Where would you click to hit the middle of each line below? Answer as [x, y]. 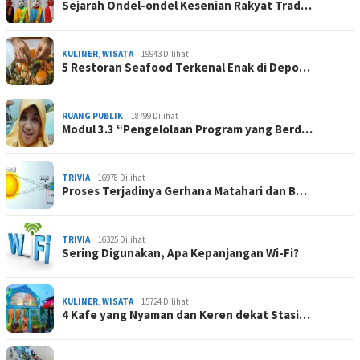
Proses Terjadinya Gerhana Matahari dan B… [184, 191]
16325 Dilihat [122, 240]
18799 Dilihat [155, 116]
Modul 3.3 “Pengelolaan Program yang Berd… [187, 129]
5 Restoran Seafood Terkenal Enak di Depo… [186, 67]
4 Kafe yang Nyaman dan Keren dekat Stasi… [186, 315]
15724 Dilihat [165, 302]
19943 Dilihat [165, 54]
